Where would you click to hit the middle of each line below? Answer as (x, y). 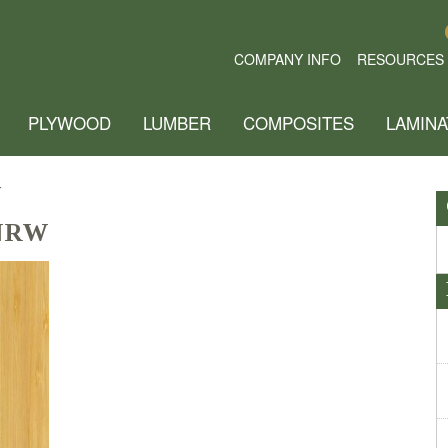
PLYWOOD (69, 122)
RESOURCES (400, 59)
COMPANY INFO (287, 59)
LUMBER (177, 122)
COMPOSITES (298, 122)
